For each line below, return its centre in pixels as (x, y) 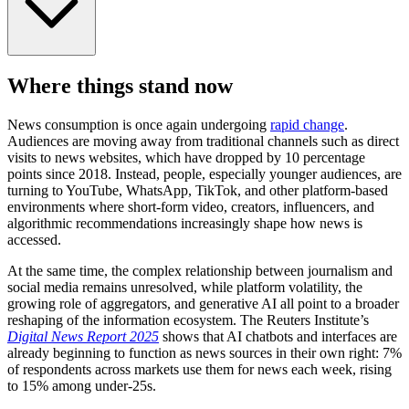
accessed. (34, 240)
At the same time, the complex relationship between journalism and (200, 271)
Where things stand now (120, 86)
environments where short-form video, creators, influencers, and (191, 207)
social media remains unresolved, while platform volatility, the (185, 288)
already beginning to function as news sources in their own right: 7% (204, 353)
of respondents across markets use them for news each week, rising (199, 370)
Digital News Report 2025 (83, 337)
